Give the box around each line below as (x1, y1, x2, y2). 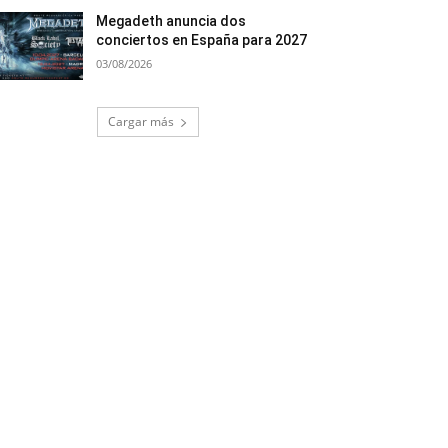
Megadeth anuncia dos (96, 13, 247, 30)
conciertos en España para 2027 (96, 32, 308, 49)
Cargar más (108, 113, 174, 131)
